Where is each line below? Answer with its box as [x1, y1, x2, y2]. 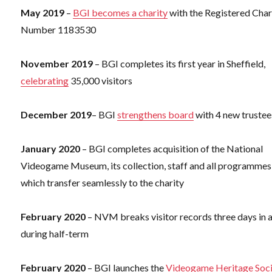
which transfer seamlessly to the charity [21, 177, 185, 189]
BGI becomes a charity [73, 7, 168, 19]
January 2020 [21, 143, 81, 155]
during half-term [21, 228, 89, 240]
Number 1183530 [21, 24, 97, 36]
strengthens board [117, 109, 194, 121]
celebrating [21, 75, 69, 87]
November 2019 [21, 58, 93, 70]
